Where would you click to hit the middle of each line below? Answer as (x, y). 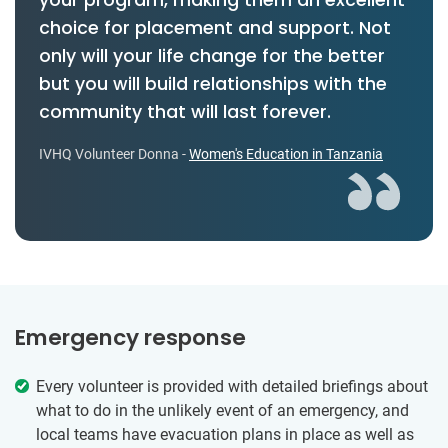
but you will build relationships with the (213, 83)
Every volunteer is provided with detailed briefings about (232, 386)
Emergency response (130, 337)
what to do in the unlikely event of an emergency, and (222, 410)
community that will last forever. (185, 111)
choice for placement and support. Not (215, 27)
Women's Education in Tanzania (286, 154)
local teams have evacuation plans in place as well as (225, 434)
